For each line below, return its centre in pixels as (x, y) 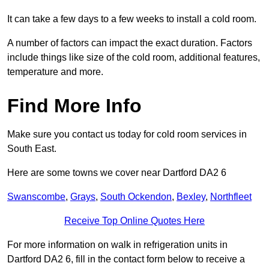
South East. (32, 149)
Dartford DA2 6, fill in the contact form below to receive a (126, 259)
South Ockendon (136, 197)
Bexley (191, 197)
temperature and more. (55, 72)
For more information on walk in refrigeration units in (117, 245)
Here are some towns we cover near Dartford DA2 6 (117, 173)
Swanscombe (36, 197)
